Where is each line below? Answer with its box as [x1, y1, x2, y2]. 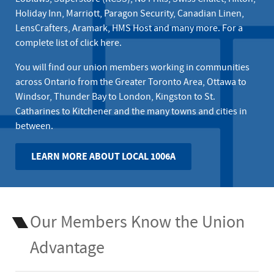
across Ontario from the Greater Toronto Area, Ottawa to [15, 75, 246, 88]
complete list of [15, 36, 80, 49]
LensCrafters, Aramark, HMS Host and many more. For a [15, 21, 243, 34]
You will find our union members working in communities [15, 61, 250, 73]
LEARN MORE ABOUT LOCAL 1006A [31, 149, 176, 163]
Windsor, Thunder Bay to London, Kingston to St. [15, 90, 215, 103]
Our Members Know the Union [30, 211, 245, 234]
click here [80, 36, 119, 49]
